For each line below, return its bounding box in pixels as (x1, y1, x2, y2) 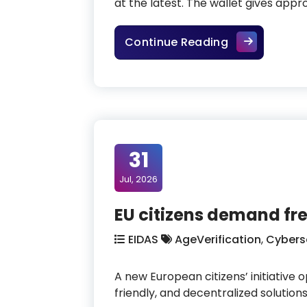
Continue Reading (125, 34, 228, 50)
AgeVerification (175, 231, 261, 247)
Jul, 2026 (119, 172, 158, 186)
